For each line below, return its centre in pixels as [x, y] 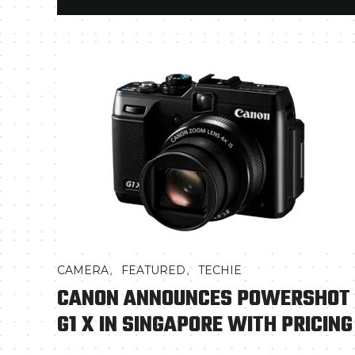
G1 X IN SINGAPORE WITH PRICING [205, 325]
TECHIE [220, 270]
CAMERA [83, 270]
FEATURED [153, 270]
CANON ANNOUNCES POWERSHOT [204, 299]
